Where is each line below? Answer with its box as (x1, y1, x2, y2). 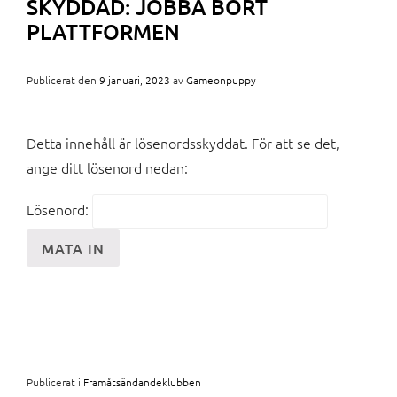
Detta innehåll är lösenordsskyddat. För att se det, (27, 133, 339, 153)
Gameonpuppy (186, 73, 256, 88)
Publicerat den (27, 73, 99, 88)
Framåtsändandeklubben (83, 375, 201, 390)
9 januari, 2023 (99, 73, 170, 88)
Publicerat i (27, 375, 83, 390)
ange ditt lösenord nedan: (27, 158, 188, 178)
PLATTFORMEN (27, 18, 180, 46)
